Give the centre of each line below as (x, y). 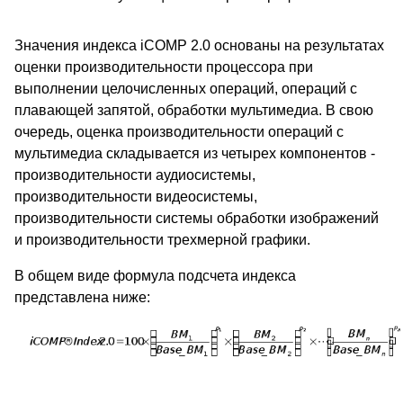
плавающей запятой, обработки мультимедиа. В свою (194, 110)
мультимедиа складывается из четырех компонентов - (195, 153)
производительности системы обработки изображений (197, 218)
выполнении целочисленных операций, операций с (186, 88)
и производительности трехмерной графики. (162, 239)
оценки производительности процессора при (164, 67)
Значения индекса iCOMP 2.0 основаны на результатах (199, 45)
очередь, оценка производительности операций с (179, 131)
